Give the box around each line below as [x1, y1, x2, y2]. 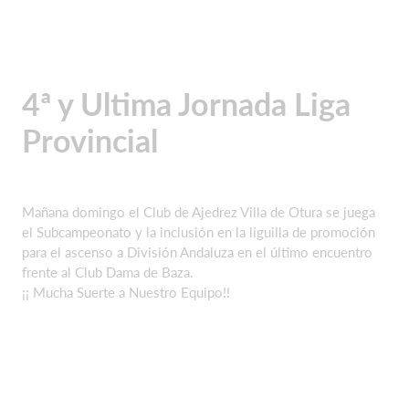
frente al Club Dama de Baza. [22, 263, 194, 280]
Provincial [22, 121, 158, 159]
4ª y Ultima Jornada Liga [22, 85, 351, 122]
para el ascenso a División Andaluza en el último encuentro [22, 243, 372, 260]
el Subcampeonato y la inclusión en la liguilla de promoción [22, 223, 375, 240]
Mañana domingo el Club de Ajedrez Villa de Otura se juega [22, 203, 375, 220]
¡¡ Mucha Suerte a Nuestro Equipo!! [22, 283, 230, 300]
